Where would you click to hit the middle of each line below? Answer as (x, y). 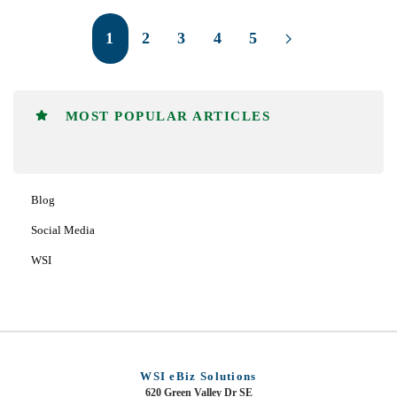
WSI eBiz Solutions (198, 377)
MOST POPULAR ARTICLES (165, 116)
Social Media (63, 230)
